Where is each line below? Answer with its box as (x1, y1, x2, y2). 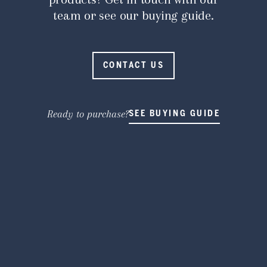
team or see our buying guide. (53, 7, 214, 23)
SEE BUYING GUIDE (128, 108, 221, 119)
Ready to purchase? (46, 107, 129, 120)
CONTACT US (103, 60, 164, 71)
